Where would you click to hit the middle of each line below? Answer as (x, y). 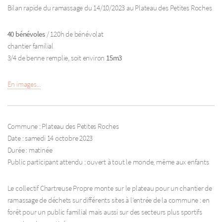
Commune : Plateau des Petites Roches (63, 126)
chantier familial (30, 46)
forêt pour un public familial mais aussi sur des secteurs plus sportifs (105, 212)
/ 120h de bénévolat (74, 34)
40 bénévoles (26, 34)
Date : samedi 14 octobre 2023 (50, 138)
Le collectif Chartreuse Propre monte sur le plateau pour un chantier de (110, 189)
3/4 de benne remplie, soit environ (56, 58)
